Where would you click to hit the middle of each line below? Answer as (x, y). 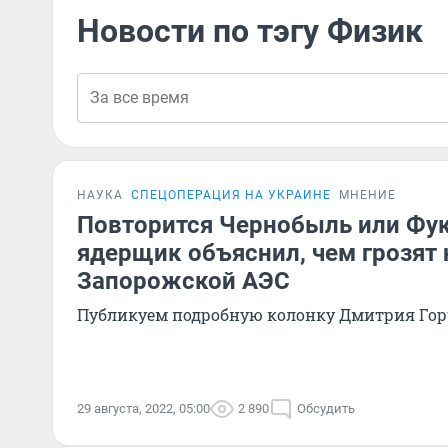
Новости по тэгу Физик (250, 31)
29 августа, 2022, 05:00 (143, 408)
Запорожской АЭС (183, 281)
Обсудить (326, 408)
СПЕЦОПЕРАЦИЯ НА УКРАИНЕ (231, 195)
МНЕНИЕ (367, 195)
